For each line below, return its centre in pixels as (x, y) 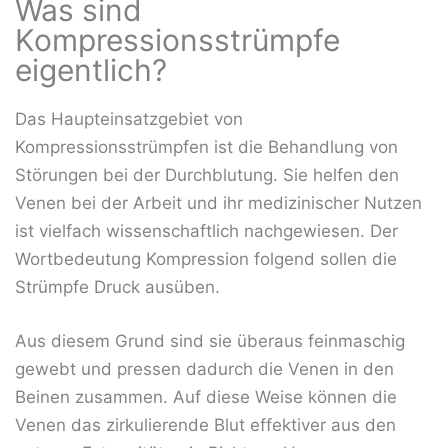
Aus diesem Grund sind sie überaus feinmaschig (210, 340)
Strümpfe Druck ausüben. (117, 287)
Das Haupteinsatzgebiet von (129, 119)
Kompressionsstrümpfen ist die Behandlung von (206, 147)
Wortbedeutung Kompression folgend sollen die (206, 259)
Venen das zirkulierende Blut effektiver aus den (205, 424)
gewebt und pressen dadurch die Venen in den (204, 368)
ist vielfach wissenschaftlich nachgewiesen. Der (206, 231)
